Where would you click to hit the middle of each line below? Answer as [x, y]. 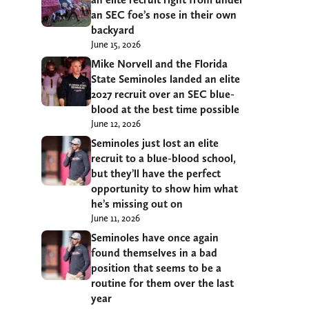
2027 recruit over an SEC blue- [163, 94]
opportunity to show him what [165, 188]
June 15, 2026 [116, 44]
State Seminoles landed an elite [166, 79]
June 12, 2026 [116, 123]
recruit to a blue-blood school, [163, 158]
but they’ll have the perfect [156, 173]
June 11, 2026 [116, 218]
